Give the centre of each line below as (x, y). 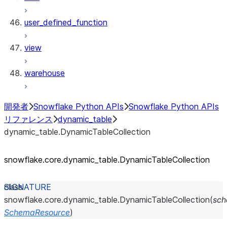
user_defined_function (66, 22)
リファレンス (28, 119)
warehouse (45, 73)
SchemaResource (37, 212)
